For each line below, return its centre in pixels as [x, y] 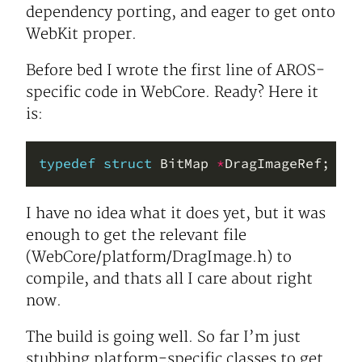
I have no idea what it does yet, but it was [176, 213]
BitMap [184, 163]
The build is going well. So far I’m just [163, 337]
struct [128, 163]
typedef [67, 163]
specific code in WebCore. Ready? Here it [172, 92]
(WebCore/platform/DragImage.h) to [159, 257]
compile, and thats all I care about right [169, 279]
